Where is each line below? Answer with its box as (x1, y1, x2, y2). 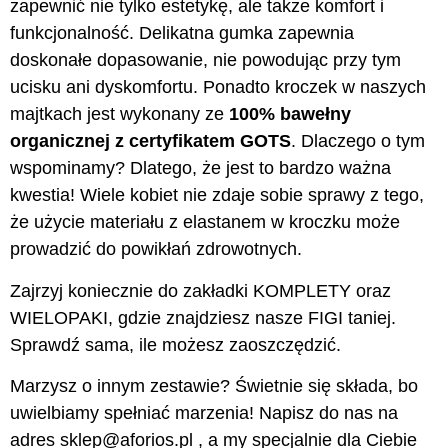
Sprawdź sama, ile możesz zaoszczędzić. (10, 334, 341, 355)
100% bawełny (229, 104, 351, 125)
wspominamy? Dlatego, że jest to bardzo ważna (10, 158, 391, 179)
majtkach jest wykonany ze (10, 104, 229, 125)
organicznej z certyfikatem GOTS (10, 131, 291, 152)
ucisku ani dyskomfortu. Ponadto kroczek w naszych (10, 77, 426, 98)
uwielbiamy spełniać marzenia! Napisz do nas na (10, 403, 398, 424)
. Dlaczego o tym (291, 131, 425, 152)
